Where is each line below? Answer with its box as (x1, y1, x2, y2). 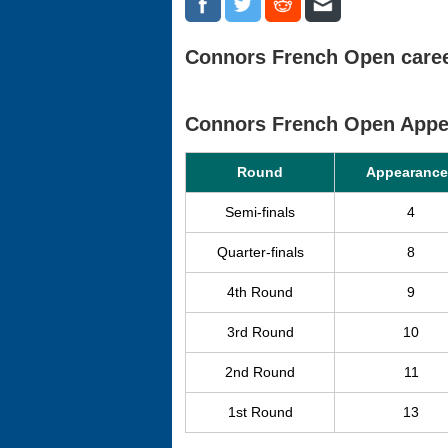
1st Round (227, 404, 293, 420)
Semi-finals (225, 204, 295, 220)
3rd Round (226, 324, 294, 340)
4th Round (227, 284, 293, 300)
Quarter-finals (216, 244, 304, 260)
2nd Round (225, 364, 295, 380)
